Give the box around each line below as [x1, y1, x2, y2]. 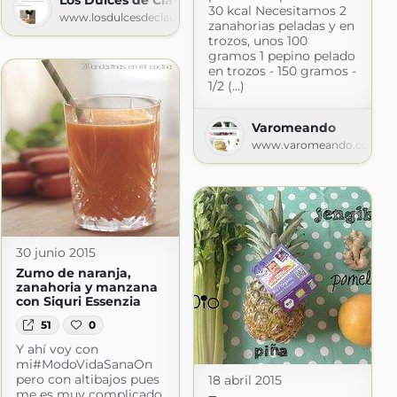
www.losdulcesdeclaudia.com [58, 10, 220, 24]
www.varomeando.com [251, 137, 380, 152]
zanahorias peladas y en [207, 17, 354, 34]
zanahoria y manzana [15, 278, 158, 295]
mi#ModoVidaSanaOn [15, 356, 152, 373]
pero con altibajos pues [15, 371, 160, 388]
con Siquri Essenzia [15, 292, 141, 309]
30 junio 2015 [15, 244, 96, 261]
